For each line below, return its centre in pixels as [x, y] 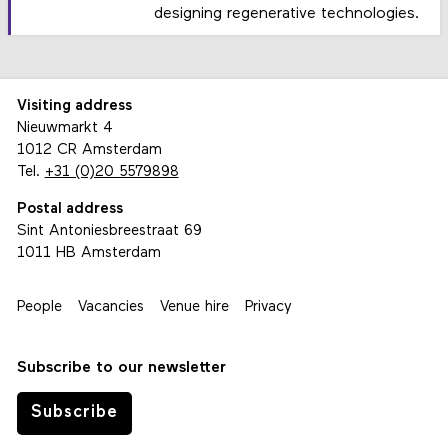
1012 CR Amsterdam [89, 150]
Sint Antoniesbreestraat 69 [109, 231]
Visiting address [74, 106]
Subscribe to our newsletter [121, 367]
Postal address [69, 209]
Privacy [268, 307]
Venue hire [194, 307]
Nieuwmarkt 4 [64, 128]
